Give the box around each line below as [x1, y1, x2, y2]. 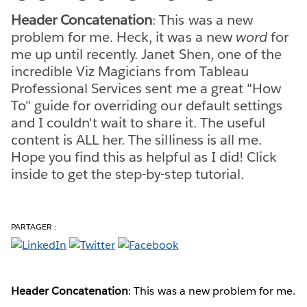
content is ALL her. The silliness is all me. [11, 130, 262, 149]
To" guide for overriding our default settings [11, 96, 282, 114]
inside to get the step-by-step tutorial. [11, 164, 244, 183]
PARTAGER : [11, 220, 57, 232]
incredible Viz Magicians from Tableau [11, 62, 249, 80]
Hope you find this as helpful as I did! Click [11, 147, 277, 166]
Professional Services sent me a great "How [11, 79, 281, 97]
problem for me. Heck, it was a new [11, 27, 236, 46]
